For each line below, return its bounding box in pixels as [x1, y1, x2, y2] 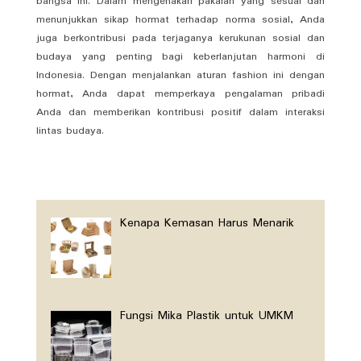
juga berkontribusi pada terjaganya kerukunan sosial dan [35, 29, 326, 47]
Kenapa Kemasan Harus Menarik [120, 214, 295, 233]
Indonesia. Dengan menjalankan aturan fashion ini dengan [35, 66, 326, 84]
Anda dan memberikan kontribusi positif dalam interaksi [35, 103, 326, 121]
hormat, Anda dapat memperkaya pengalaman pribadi [35, 85, 326, 102]
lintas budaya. [35, 122, 104, 139]
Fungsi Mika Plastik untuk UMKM [120, 306, 294, 326]
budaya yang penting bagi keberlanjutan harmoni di [35, 48, 326, 65]
